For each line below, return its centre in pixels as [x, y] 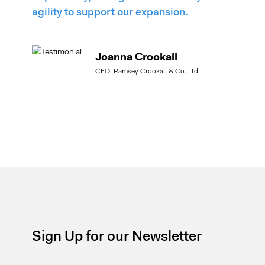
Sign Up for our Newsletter [117, 237]
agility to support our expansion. [110, 13]
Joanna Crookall [137, 58]
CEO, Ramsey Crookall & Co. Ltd [147, 72]
